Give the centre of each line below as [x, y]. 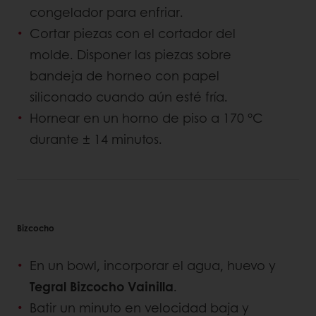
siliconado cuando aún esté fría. [130, 96]
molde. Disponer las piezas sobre [130, 54]
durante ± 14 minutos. [96, 139]
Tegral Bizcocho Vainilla [102, 286]
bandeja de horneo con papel [124, 75]
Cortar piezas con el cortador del [133, 33]
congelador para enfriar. [108, 12]
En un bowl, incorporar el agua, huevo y [153, 265]
